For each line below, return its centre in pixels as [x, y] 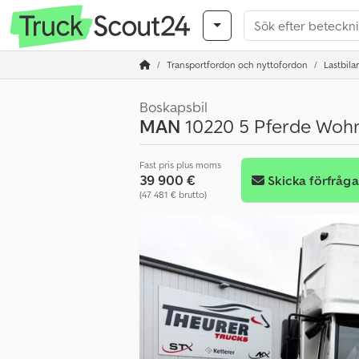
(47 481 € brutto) [173, 194]
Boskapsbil [173, 107]
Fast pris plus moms [180, 165]
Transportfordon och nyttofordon [237, 65]
